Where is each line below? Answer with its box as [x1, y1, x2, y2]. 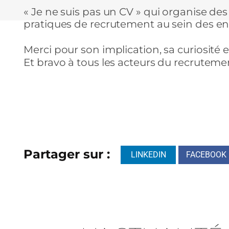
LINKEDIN [130, 149, 166, 159]
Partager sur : [24, 147, 110, 162]
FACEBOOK [186, 149, 226, 159]
